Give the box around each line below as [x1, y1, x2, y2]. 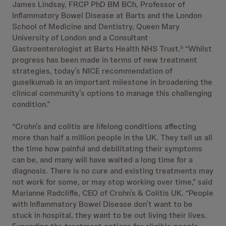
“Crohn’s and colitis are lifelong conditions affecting [12, 121, 196, 132]
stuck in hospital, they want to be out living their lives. [12, 210, 207, 220]
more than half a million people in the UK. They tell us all [12, 132, 212, 143]
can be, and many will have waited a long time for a [12, 154, 193, 165]
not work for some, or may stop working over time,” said [12, 177, 212, 187]
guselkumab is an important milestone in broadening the [12, 77, 212, 87]
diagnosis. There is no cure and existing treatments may [12, 165, 213, 176]
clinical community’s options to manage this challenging [12, 88, 212, 98]
